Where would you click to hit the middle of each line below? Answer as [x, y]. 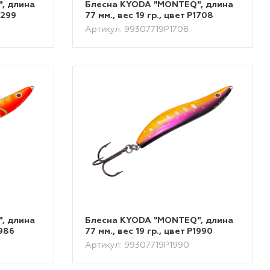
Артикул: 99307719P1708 [137, 30]
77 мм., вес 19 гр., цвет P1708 [149, 16]
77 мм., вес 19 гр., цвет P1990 [149, 231]
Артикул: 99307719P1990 [137, 245]
